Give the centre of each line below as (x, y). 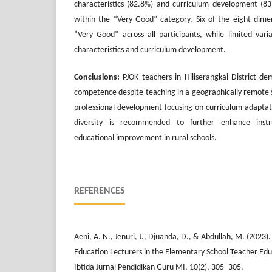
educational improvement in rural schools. (145, 138)
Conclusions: (99, 77)
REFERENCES (100, 191)
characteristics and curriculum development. (150, 50)
